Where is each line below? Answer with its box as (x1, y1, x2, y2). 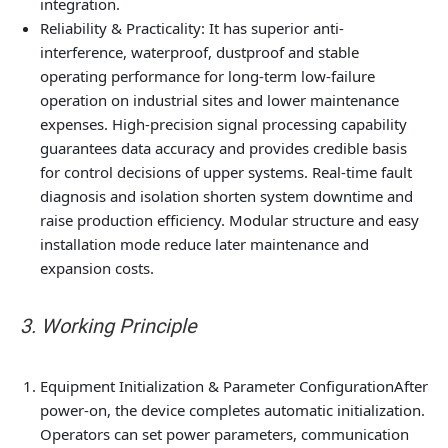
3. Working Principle (20, 314, 197, 338)
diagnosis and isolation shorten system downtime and (40, 186, 413, 206)
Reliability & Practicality (40, 18, 201, 38)
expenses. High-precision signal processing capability (40, 114, 407, 134)
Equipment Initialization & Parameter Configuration (40, 376, 394, 396)
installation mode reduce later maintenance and (40, 234, 369, 254)
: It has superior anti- (201, 18, 344, 38)
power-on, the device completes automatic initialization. (40, 400, 425, 420)
